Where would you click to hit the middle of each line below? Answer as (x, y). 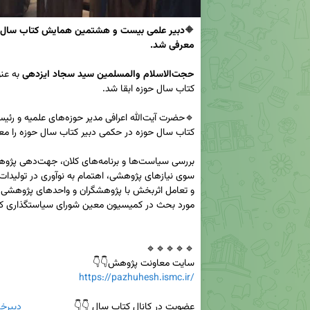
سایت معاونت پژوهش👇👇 (144, 263)
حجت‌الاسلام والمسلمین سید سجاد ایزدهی (183, 74)
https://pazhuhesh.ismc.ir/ (137, 278)
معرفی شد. (172, 45)
